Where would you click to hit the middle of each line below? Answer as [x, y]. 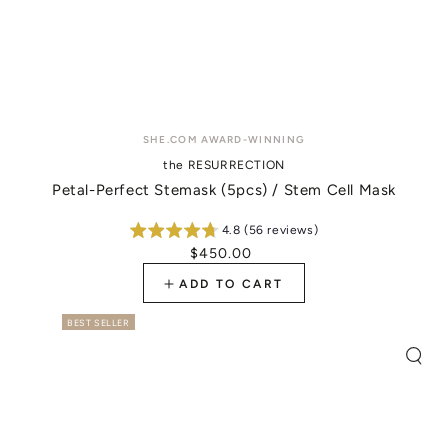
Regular [251, 253]
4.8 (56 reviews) [270, 229]
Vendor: [250, 132]
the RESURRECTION [224, 164]
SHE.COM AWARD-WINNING [224, 139]
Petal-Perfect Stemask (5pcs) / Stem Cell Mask [224, 189]
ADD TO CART [231, 283]
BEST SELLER [98, 322]
